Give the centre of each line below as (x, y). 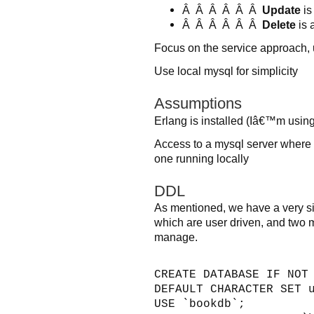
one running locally (202, 158)
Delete (279, 24)
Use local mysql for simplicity (226, 70)
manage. (176, 237)
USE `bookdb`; (200, 305)
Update (281, 9)
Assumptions (198, 103)
